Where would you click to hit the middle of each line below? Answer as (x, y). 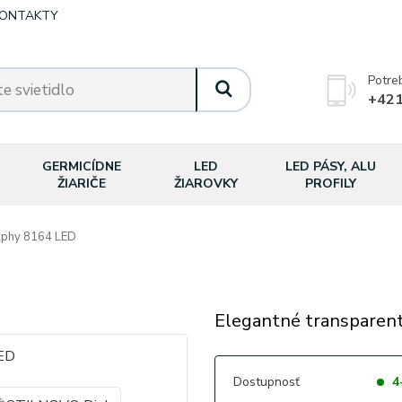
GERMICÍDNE (81, 166)
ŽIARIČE (81, 184)
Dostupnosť (266, 382)
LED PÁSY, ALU (330, 166)
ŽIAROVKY (206, 184)
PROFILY (330, 184)
